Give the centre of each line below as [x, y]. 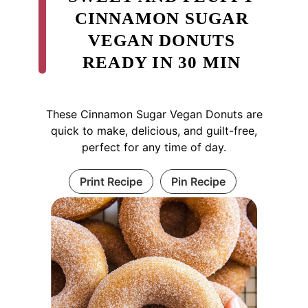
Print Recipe [111, 182]
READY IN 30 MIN [162, 63]
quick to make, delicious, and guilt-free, [154, 131]
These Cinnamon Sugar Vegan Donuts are [154, 114]
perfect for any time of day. [154, 147]
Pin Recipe [198, 182]
